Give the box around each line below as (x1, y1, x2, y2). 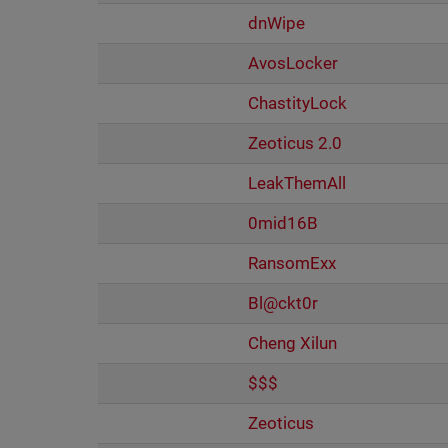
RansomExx (247, 253, 336, 273)
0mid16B (247, 213, 318, 233)
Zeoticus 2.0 (247, 133, 342, 153)
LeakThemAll (247, 173, 346, 193)
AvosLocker (247, 53, 338, 73)
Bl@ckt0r (247, 293, 318, 313)
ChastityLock (247, 93, 347, 113)
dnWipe (247, 13, 305, 33)
